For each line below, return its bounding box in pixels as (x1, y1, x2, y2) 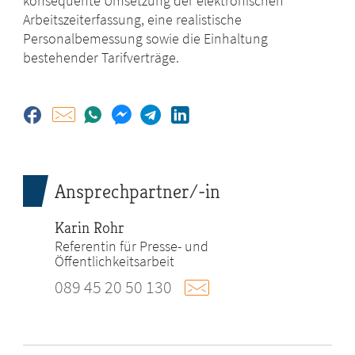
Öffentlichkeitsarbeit (55, 252, 175, 271)
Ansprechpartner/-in (55, 179, 221, 204)
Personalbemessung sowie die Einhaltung (23, 29, 269, 48)
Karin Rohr (55, 218, 125, 239)
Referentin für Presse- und (55, 237, 209, 256)
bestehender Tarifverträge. (23, 48, 180, 67)
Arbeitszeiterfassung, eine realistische (23, 10, 242, 29)
